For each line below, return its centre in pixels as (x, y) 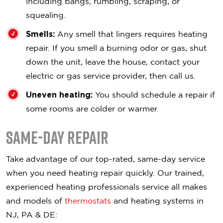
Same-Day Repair (57, 138)
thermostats (88, 201)
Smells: (40, 34)
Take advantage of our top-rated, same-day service (106, 159)
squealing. (46, 15)
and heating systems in (157, 201)
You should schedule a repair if (154, 95)
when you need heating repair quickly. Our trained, (105, 173)
